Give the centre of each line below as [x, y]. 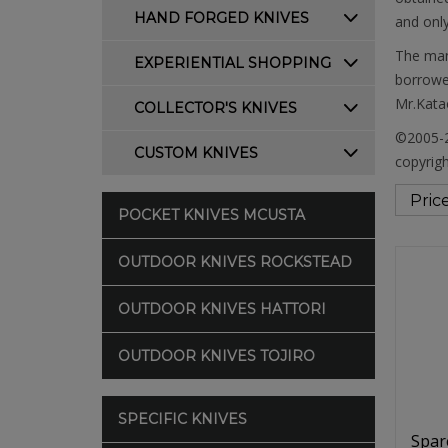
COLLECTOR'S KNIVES [215, 108]
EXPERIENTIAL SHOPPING [232, 63]
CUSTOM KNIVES [196, 153]
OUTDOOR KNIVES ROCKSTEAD [235, 262]
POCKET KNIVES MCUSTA [211, 215]
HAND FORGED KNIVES [221, 18]
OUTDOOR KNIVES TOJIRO [216, 356]
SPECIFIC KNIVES [182, 419]
